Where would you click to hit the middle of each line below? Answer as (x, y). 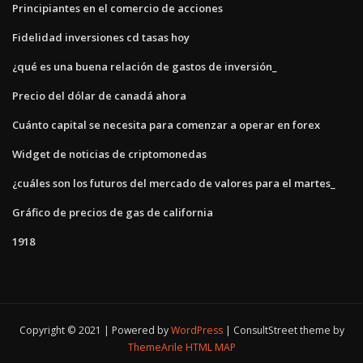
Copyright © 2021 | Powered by (95, 331)
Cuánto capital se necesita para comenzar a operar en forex (166, 124)
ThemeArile (155, 348)
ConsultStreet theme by (288, 331)
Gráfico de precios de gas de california (113, 212)
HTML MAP (210, 348)
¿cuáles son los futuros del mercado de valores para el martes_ (174, 183)
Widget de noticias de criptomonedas (109, 154)
